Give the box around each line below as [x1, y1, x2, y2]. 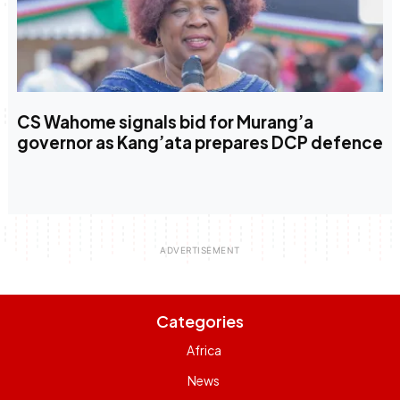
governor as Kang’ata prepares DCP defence [16, 132, 383, 154]
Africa [186, 342, 221, 359]
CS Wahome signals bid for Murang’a [16, 112, 313, 133]
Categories [156, 311, 244, 332]
